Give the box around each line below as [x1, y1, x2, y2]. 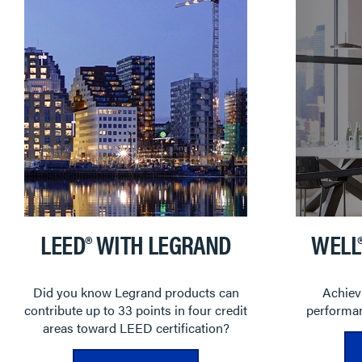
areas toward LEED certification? [42, 318, 229, 337]
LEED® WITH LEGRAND [40, 225, 231, 262]
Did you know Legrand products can [32, 283, 239, 301]
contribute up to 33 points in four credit [24, 301, 247, 319]
